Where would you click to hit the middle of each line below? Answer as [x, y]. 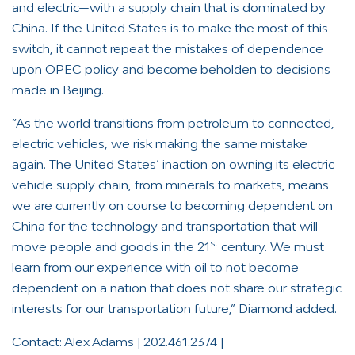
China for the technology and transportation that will [165, 226]
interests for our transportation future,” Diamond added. [174, 309]
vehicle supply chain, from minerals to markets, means [170, 185]
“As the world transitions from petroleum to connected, [173, 123]
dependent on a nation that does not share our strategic [177, 288]
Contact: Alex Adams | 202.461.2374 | [118, 341]
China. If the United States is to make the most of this [170, 28]
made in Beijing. [58, 90]
